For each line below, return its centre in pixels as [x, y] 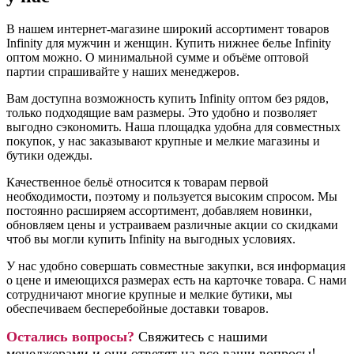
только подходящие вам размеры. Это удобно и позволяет [162, 113]
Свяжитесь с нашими [201, 337]
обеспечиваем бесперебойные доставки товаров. [137, 309]
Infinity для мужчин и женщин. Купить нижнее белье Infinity [169, 43]
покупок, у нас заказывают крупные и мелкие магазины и [163, 141]
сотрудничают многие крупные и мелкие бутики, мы [149, 295]
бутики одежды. [49, 156]
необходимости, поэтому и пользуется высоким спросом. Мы [172, 197]
